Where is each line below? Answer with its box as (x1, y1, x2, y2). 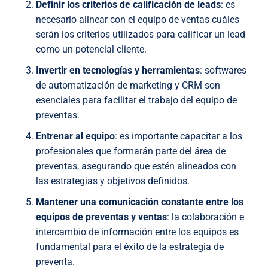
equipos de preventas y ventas (36, 211, 167, 223)
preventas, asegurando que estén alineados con (36, 160, 236, 172)
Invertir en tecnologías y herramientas (36, 65, 200, 77)
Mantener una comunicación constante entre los (36, 196, 243, 208)
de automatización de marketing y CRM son (36, 80, 220, 92)
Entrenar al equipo (36, 130, 115, 142)
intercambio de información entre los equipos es (36, 226, 239, 238)
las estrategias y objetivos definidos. (36, 175, 190, 187)
